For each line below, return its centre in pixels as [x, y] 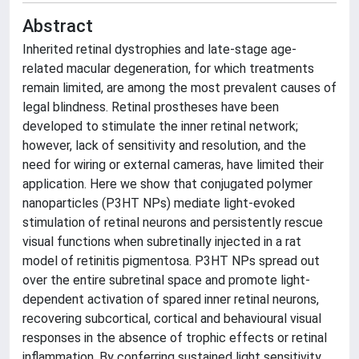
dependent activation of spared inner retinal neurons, [171, 299]
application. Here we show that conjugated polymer [167, 184]
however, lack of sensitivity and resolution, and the [164, 145]
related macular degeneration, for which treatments [168, 69]
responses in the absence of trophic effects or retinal [175, 338]
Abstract [58, 26]
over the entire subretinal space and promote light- [166, 280]
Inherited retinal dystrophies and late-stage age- [159, 49]
